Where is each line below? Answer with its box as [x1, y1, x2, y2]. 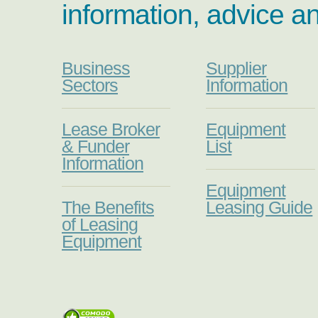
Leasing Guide [206, 198, 313, 218]
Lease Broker [62, 120, 160, 140]
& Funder [62, 137, 129, 157]
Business [62, 59, 130, 79]
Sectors [62, 76, 118, 96]
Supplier [206, 59, 267, 79]
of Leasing [62, 215, 138, 235]
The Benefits [62, 198, 154, 218]
